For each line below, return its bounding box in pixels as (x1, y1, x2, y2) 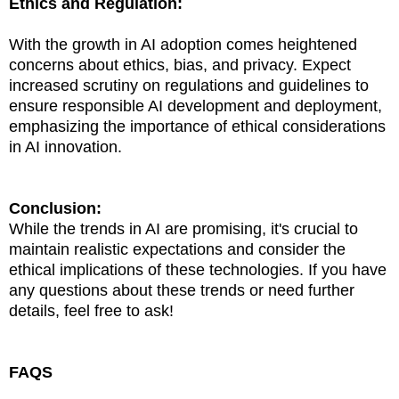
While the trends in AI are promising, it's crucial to (9, 219, 358, 238)
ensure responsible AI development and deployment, (9, 96, 382, 115)
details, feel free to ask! (9, 301, 174, 320)
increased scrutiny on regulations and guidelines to (9, 76, 369, 94)
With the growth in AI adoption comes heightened (9, 35, 357, 53)
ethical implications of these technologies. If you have (9, 260, 387, 279)
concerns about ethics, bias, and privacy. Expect (9, 55, 351, 74)
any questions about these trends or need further (9, 281, 354, 299)
